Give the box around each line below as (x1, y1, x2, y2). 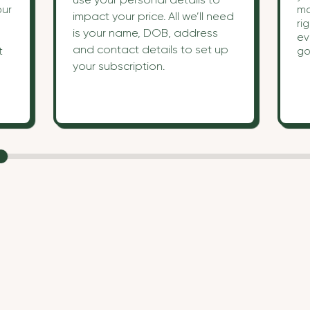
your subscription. (73, 60, 168, 73)
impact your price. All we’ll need (73, 10, 235, 23)
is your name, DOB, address (73, 26, 219, 39)
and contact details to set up (73, 43, 229, 56)
